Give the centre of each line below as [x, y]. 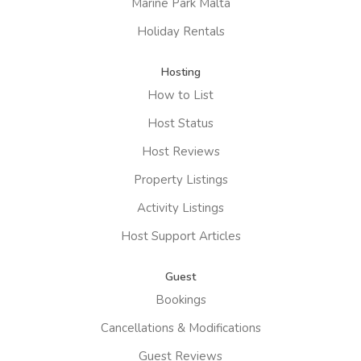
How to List [180, 95]
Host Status [180, 123]
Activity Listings [180, 207]
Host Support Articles [180, 236]
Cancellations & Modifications [180, 328]
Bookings [180, 299]
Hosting [180, 72]
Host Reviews [180, 151]
